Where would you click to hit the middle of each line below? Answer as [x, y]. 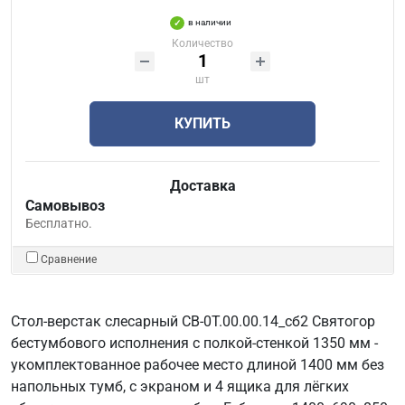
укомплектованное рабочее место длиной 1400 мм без [198, 364]
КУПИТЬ [202, 123]
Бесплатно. [59, 223]
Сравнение [69, 259]
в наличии [209, 22]
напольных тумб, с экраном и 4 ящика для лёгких [180, 386]
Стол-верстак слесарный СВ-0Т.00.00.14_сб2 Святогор [193, 321]
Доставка [202, 185]
